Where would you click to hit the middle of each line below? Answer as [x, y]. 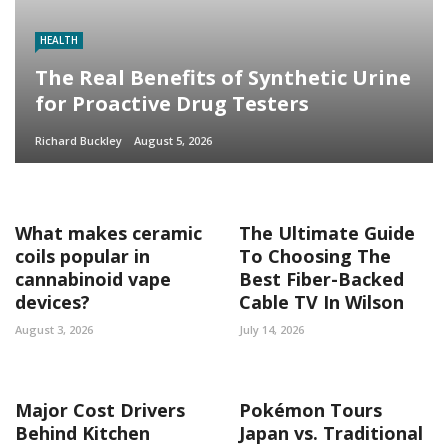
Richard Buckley [78, 140]
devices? [52, 301]
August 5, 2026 [173, 140]
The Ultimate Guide [327, 232]
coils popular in [82, 255]
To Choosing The [315, 255]
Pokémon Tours [310, 409]
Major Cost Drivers [100, 409]
